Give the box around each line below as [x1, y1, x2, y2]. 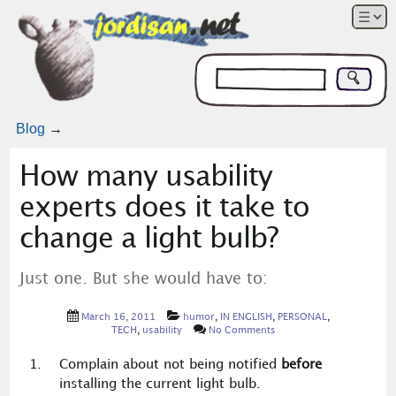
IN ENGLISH [219, 313, 272, 323]
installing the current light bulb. [58, 377, 261, 391]
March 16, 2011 [80, 313, 156, 323]
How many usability [19, 164, 272, 190]
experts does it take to [19, 195, 309, 221]
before [280, 358, 322, 371]
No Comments [209, 326, 276, 336]
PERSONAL [277, 313, 327, 323]
